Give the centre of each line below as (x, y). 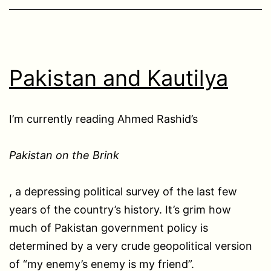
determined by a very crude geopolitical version (131, 246)
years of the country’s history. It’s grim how (120, 209)
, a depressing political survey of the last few (123, 191)
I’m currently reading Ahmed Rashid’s (103, 119)
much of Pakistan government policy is (109, 227)
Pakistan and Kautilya (119, 78)
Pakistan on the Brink (64, 155)
